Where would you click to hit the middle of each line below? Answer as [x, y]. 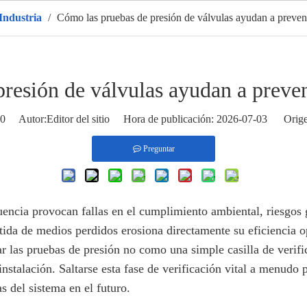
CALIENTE [128, 28]
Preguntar [159, 149]
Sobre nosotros [208, 28]
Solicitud [280, 28]
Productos [59, 28]
